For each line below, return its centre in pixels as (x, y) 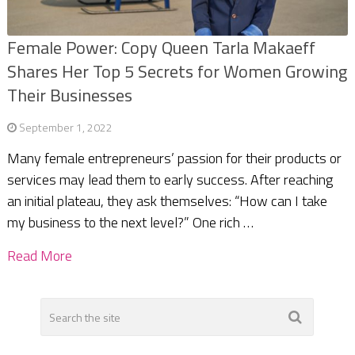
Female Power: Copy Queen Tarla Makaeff (161, 48)
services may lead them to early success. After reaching (170, 180)
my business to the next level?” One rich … (130, 223)
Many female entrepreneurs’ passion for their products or (174, 158)
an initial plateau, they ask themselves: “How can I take (167, 201)
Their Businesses (69, 95)
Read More (39, 256)
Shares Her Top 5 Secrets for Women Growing (177, 72)
